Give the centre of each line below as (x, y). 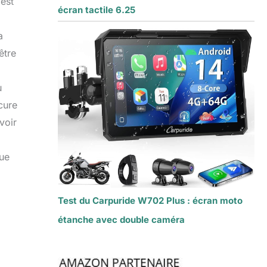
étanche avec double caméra (121, 220)
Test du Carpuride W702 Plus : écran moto (150, 201)
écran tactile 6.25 (96, 10)
